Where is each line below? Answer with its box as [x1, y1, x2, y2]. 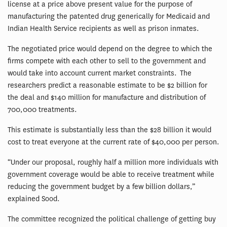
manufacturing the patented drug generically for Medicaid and [8, 12, 210, 22]
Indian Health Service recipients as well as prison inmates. [8, 24, 199, 34]
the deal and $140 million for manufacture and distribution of [8, 93, 206, 103]
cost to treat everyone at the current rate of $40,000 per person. [8, 137, 219, 147]
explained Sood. [8, 194, 60, 204]
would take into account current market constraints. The [8, 68, 192, 79]
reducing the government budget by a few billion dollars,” [8, 182, 195, 192]
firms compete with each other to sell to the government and [8, 56, 206, 66]
